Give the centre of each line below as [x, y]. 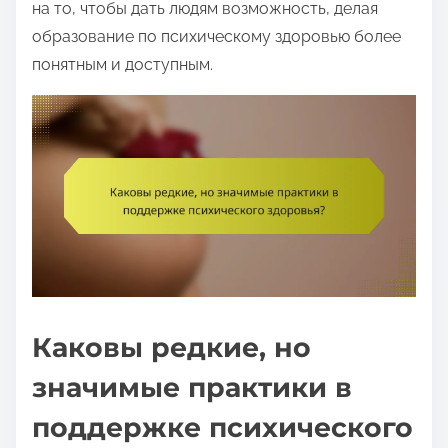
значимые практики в [192, 388]
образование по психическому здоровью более [216, 37]
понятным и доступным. [122, 65]
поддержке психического [222, 428]
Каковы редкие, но [171, 348]
